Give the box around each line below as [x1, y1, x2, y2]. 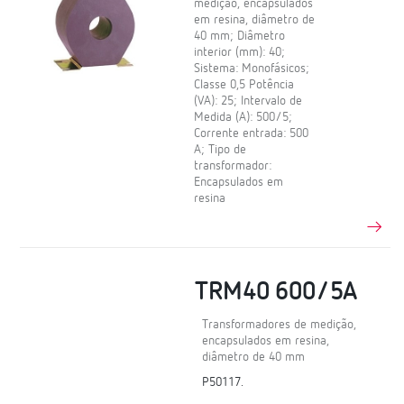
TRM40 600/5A [195, 280, 358, 306]
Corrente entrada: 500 [194, 126, 309, 140]
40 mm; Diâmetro [194, 29, 286, 42]
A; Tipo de [194, 142, 247, 156]
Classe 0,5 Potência [194, 78, 295, 91]
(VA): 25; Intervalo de [194, 94, 303, 107]
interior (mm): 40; [194, 45, 286, 59]
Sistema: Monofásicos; [194, 61, 310, 75]
